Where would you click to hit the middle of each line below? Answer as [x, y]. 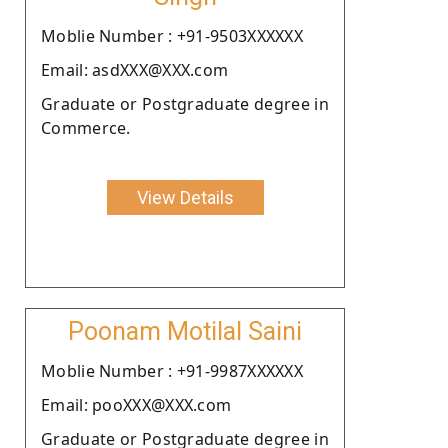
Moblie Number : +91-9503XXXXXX [172, 35]
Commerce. [86, 127]
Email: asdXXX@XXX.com [135, 69]
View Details [185, 197]
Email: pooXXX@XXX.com [136, 404]
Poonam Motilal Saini [185, 331]
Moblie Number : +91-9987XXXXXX [172, 370]
